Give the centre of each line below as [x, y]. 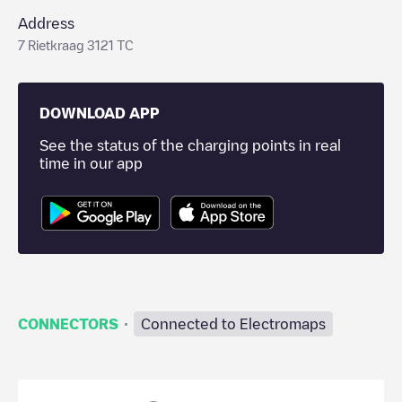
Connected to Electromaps [233, 323]
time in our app [91, 163]
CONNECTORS [68, 323]
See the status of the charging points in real [190, 145]
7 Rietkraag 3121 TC [76, 45]
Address [46, 23]
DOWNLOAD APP [100, 113]
